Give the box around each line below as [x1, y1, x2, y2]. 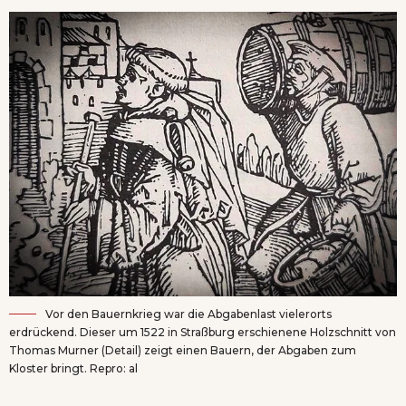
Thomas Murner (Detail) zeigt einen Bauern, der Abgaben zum [9, 343, 356, 358]
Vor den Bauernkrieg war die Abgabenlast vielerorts [45, 307, 332, 322]
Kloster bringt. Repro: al [9, 362, 138, 376]
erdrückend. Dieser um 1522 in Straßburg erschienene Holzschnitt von [9, 325, 396, 340]
